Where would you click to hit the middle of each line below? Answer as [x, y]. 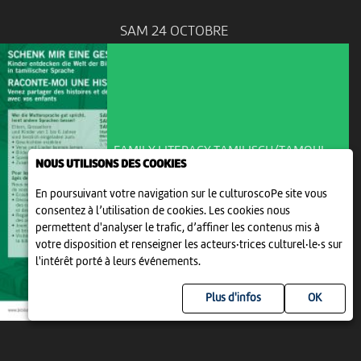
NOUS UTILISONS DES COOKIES [110, 164]
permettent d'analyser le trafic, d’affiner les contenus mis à [177, 228]
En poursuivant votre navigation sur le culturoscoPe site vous [181, 194]
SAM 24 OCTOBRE [174, 32]
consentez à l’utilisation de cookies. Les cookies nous [162, 211]
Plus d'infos [233, 298]
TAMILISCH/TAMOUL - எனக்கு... [212, 193]
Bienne [181, 210]
